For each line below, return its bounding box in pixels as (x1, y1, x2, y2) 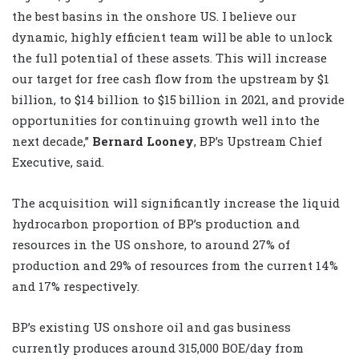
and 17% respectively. (12, 277, 139, 294)
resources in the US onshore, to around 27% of (12, 236, 290, 252)
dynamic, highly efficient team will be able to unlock (12, 28, 333, 45)
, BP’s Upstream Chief (194, 132, 322, 149)
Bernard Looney (92, 132, 194, 149)
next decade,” (12, 132, 92, 149)
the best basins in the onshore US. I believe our (12, 7, 296, 24)
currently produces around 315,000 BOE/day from (12, 339, 304, 356)
